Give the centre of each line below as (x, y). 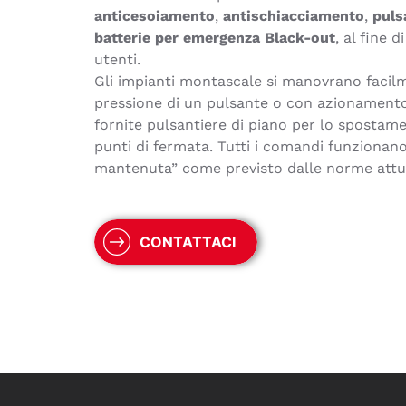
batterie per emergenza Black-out (215, 37)
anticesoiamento (155, 15)
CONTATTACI (187, 242)
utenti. (118, 59)
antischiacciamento (294, 15)
